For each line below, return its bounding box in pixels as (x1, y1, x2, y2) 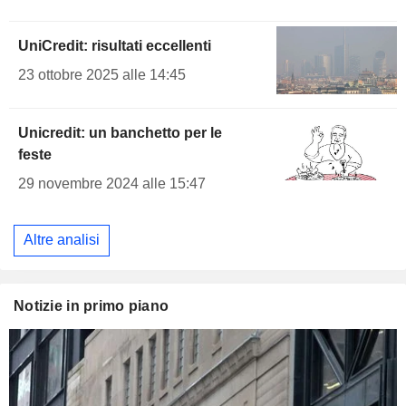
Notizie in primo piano (14, 297, 169, 314)
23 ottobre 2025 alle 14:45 (18, 67, 186, 83)
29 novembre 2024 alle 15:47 (18, 175, 206, 191)
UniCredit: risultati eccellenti (18, 38, 211, 54)
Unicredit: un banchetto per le (18, 124, 222, 140)
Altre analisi (24, 232, 100, 248)
